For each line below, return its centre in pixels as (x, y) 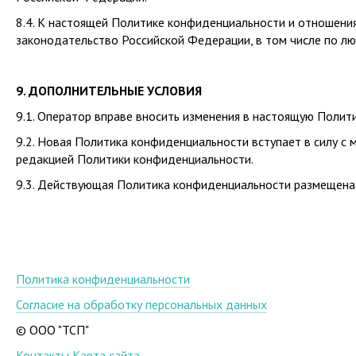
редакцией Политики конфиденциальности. (135, 159)
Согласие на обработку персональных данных (141, 304)
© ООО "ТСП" (52, 330)
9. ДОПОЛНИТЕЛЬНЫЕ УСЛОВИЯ (109, 91)
